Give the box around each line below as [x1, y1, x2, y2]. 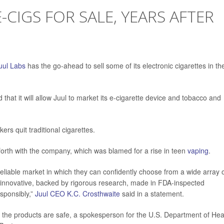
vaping [187, 145, 208, 156]
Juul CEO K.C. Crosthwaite [35, 188, 120, 199]
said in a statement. [120, 188, 184, 199]
